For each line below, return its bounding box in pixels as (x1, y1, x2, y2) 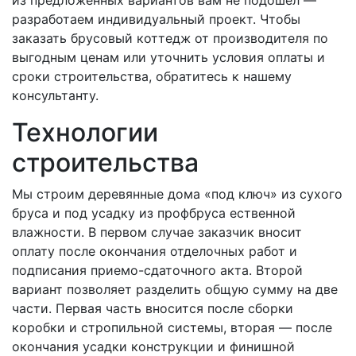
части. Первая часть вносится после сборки (12, 300, 293, 316)
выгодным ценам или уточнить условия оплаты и (12, 49, 325, 65)
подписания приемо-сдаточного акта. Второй (12, 262, 303, 278)
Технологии (12, 117, 158, 148)
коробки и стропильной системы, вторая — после (12, 319, 332, 335)
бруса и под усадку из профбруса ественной (12, 205, 296, 221)
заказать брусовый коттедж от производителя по (12, 30, 328, 46)
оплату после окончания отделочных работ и (12, 243, 297, 259)
